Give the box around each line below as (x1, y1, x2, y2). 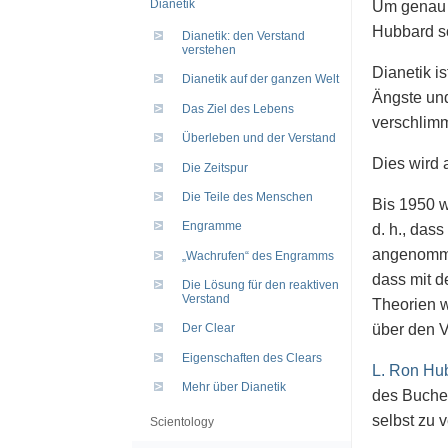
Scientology (150, 414, 214, 429)
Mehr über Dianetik (182, 380, 286, 395)
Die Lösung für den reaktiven (182, 278, 339, 293)
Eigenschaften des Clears (182, 350, 322, 365)
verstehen (182, 43, 236, 58)
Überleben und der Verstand (182, 131, 336, 146)
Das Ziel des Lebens (182, 101, 294, 116)
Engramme (182, 219, 242, 234)
